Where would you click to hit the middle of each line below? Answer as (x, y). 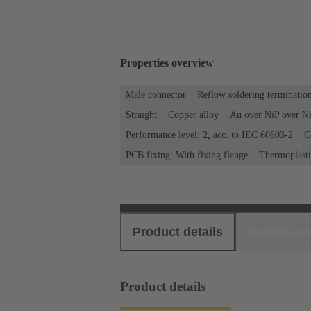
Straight (141, 115)
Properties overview (167, 63)
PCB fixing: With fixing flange (187, 155)
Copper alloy (193, 115)
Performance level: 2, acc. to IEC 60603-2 (209, 135)
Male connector (156, 94)
